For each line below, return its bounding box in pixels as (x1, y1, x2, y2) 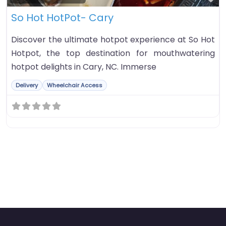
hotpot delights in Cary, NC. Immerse (11, 61, 156, 73)
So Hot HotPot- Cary (11, 10, 114, 25)
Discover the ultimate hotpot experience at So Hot (11, 33, 215, 45)
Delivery (16, 81, 38, 89)
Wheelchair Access (47, 81, 102, 89)
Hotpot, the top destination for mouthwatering (11, 47, 215, 59)
